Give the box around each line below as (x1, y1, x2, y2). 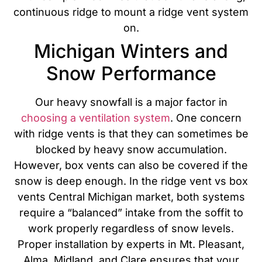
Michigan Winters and (34, 40, 228, 63)
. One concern (170, 112, 242, 125)
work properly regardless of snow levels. (28, 222, 234, 235)
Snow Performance (46, 62, 216, 85)
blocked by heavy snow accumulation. (35, 143, 227, 156)
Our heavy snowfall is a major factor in (35, 96, 227, 109)
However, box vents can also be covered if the (14, 159, 248, 172)
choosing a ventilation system (20, 112, 170, 125)
